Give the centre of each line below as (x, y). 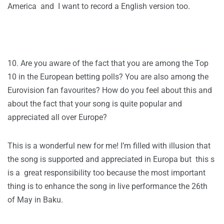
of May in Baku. (35, 200)
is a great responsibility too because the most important (106, 173)
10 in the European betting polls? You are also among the (108, 77)
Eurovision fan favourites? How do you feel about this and (110, 90)
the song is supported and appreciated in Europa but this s (111, 159)
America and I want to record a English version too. (99, 6)
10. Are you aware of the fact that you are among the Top (108, 63)
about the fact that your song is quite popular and (95, 104)
